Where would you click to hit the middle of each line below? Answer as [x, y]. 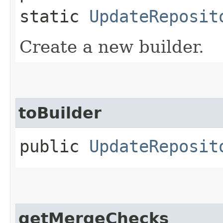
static [54, 16]
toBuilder [60, 113]
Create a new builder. [112, 47]
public [54, 146]
